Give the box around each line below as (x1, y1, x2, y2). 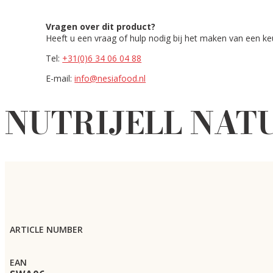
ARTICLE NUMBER (10, 223, 83, 235)
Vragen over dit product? (46, 21, 156, 32)
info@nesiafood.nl (74, 73, 146, 84)
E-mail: (46, 73, 75, 84)
